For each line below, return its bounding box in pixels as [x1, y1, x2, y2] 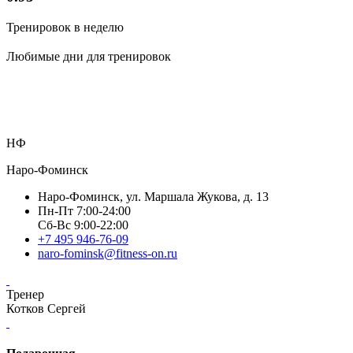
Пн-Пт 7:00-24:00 [38, 203, 131, 217]
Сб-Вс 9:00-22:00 [38, 217, 128, 232]
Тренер [6, 287, 44, 301]
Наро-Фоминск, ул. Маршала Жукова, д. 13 [38, 189, 269, 203]
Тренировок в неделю [6, 20, 124, 35]
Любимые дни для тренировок [6, 49, 171, 63]
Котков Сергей [6, 301, 86, 315]
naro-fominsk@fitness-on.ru [38, 246, 177, 260]
